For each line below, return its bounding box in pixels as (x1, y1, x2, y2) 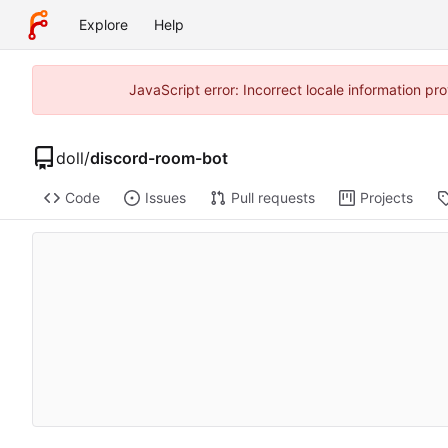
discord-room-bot (90, 147, 228, 168)
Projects (359, 189, 413, 207)
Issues (144, 189, 186, 207)
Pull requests (230, 189, 315, 207)
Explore (79, 16, 128, 33)
